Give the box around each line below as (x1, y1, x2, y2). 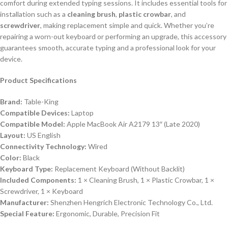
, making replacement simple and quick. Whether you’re (40, 21, 214, 30)
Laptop (70, 108, 94, 118)
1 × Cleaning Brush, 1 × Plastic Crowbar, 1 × (76, 176, 214, 185)
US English (25, 131, 61, 140)
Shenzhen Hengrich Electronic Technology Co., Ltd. (49, 198, 213, 207)
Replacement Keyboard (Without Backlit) (53, 164, 185, 174)
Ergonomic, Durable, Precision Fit (54, 209, 160, 218)
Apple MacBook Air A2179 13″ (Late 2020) (65, 120, 200, 129)
